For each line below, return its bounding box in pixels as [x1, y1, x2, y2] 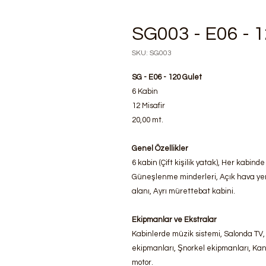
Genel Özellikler [132, 144, 188, 153]
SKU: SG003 [132, 49, 172, 57]
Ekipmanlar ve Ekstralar [132, 216, 217, 224]
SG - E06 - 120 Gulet [132, 73, 202, 81]
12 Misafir [132, 102, 165, 110]
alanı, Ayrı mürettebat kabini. [132, 187, 235, 195]
